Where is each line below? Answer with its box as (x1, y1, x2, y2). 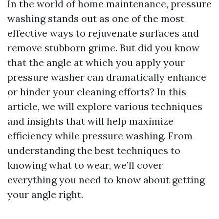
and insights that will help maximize (7, 115, 174, 127)
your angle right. (7, 188, 83, 200)
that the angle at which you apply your (7, 56, 185, 68)
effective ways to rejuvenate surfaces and (7, 27, 199, 39)
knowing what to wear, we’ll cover (7, 159, 163, 171)
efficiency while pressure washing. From (7, 130, 193, 142)
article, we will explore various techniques (7, 100, 202, 112)
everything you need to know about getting (7, 174, 205, 186)
